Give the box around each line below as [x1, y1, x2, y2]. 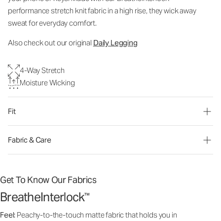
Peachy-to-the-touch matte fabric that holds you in [17, 210, 177, 220]
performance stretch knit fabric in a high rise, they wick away [8, 6, 196, 15]
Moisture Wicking [20, 78, 75, 87]
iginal [75, 38, 93, 47]
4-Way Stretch [20, 66, 65, 75]
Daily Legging [93, 38, 138, 47]
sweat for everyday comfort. [8, 18, 97, 28]
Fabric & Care [8, 135, 52, 145]
